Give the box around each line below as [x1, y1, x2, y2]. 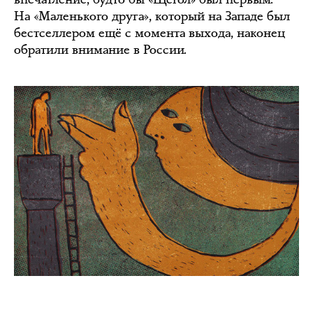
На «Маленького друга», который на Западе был [14, 8, 290, 24]
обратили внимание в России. [14, 41, 187, 58]
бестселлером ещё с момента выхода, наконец [14, 24, 285, 41]
